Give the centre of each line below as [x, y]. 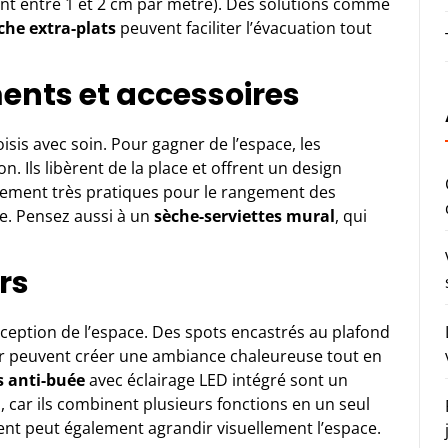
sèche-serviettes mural [244, 215]
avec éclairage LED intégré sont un [216, 379]
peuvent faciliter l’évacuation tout [244, 27]
